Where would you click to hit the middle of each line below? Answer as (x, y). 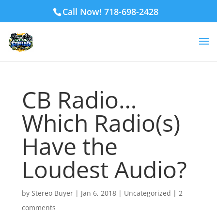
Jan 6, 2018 (98, 193)
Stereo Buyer (52, 193)
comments (39, 208)
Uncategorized (147, 193)
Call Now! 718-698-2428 (110, 11)
